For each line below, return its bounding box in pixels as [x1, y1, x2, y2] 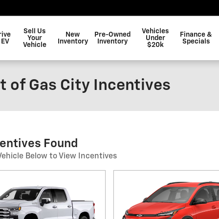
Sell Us [23, 28, 46, 35]
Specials [182, 38, 210, 45]
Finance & [179, 31, 212, 38]
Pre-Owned [94, 31, 131, 38]
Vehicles [142, 28, 169, 35]
